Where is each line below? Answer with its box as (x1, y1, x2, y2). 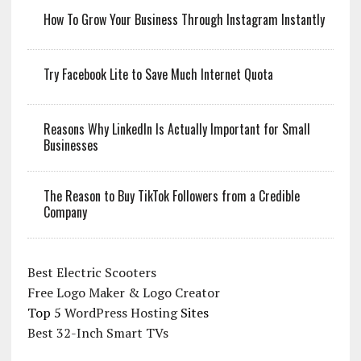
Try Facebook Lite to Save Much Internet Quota (43, 64, 273, 84)
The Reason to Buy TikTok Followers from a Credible (43, 185, 300, 205)
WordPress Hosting (64, 303, 177, 322)
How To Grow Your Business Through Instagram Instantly (43, 9, 325, 29)
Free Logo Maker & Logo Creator (27, 283, 220, 301)
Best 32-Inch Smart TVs (27, 323, 168, 342)
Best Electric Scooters (27, 263, 156, 281)
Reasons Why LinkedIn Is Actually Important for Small (43, 118, 310, 139)
